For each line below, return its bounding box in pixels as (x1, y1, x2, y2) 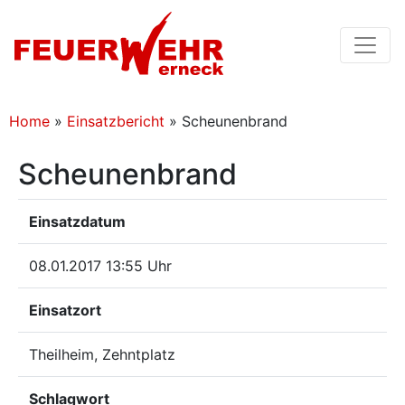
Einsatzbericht (67, 112, 165, 130)
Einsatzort (29, 301, 101, 319)
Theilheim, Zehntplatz (29, 345, 175, 363)
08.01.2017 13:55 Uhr (29, 257, 172, 275)
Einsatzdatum (29, 212, 126, 231)
